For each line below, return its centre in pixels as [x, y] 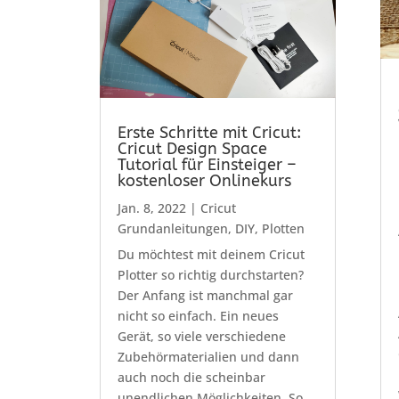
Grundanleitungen [172, 228]
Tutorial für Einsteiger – [207, 164]
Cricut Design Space [192, 148]
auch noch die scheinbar [191, 377]
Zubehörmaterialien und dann [208, 356]
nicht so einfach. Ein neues [198, 315]
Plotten [283, 228]
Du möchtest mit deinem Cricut [211, 254]
